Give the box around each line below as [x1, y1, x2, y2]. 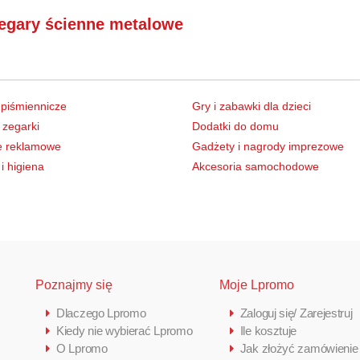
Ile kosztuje [239, 323, 297, 337]
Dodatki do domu [192, 119, 279, 133]
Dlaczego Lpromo [56, 305, 146, 320]
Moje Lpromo [219, 277, 294, 292]
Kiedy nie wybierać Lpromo [56, 323, 193, 337]
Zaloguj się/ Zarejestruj [239, 305, 353, 320]
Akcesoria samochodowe [192, 159, 319, 173]
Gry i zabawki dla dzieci [192, 99, 311, 112]
